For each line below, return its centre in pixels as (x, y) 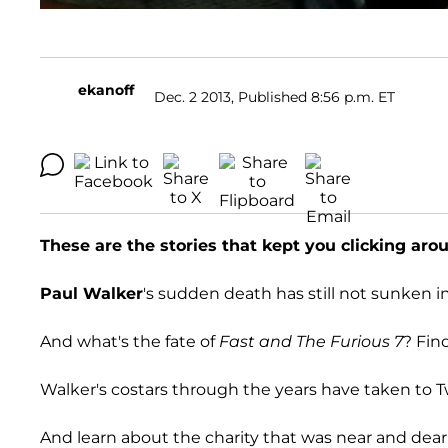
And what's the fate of (129, 342)
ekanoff (106, 90)
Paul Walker (91, 294)
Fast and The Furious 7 (311, 342)
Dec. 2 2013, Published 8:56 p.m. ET (274, 96)
